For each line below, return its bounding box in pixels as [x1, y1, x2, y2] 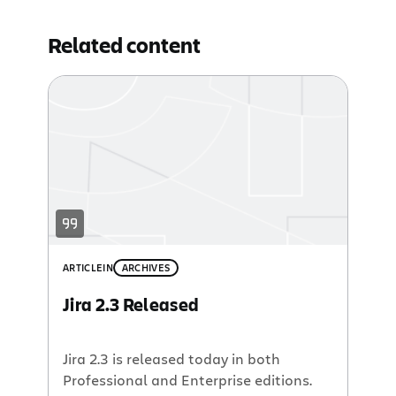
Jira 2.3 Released [63, 293, 200, 317]
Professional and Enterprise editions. [63, 369, 313, 390]
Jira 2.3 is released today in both [63, 348, 281, 369]
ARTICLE [63, 260, 103, 274]
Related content [48, 30, 202, 60]
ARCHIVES [121, 260, 171, 274]
